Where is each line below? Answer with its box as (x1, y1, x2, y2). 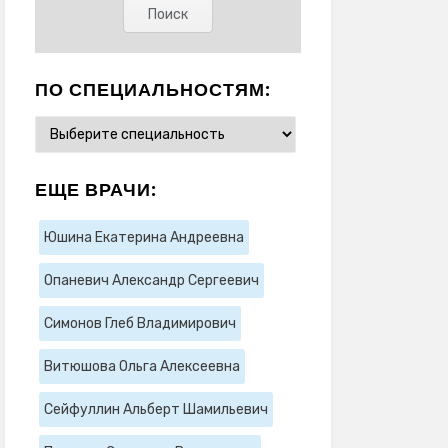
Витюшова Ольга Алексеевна (43, 357, 240, 375)
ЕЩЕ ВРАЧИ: (34, 176, 157, 202)
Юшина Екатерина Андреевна (43, 228, 244, 246)
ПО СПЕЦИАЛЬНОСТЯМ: (34, 76, 271, 102)
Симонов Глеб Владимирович (43, 314, 236, 332)
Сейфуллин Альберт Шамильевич (43, 400, 268, 418)
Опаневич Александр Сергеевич (43, 271, 259, 289)
